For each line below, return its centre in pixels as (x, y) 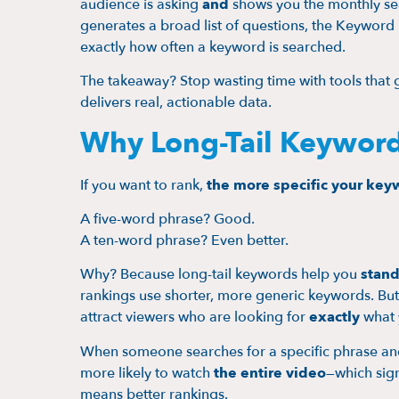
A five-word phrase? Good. (167, 220)
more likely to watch (147, 373)
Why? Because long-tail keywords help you (220, 275)
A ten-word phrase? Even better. (184, 241)
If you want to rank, (143, 185)
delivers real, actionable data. (176, 103)
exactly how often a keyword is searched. (213, 47)
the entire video (270, 373)
